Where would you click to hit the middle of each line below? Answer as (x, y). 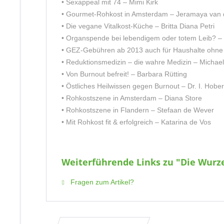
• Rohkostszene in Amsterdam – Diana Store (132, 98)
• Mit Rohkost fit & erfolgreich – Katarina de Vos (136, 122)
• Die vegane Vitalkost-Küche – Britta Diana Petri (138, 26)
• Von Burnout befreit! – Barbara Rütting (124, 74)
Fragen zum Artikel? (101, 182)
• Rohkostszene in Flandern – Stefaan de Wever (138, 110)
